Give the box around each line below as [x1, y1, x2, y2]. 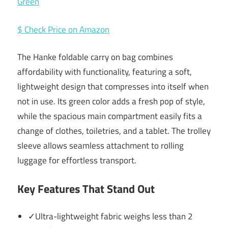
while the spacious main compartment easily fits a [17, 109, 202, 123]
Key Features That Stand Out [17, 180, 155, 197]
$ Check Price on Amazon [17, 22, 109, 36]
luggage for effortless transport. [17, 154, 136, 167]
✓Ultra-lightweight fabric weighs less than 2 [28, 210, 193, 223]
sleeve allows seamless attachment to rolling [17, 139, 184, 153]
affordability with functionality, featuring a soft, [17, 65, 192, 79]
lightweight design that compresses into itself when [17, 80, 209, 94]
